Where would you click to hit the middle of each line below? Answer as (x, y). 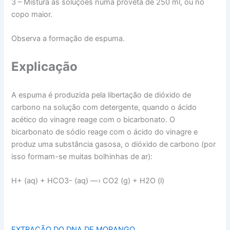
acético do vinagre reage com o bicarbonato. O (93, 119)
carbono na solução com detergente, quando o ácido (104, 107)
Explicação (45, 67)
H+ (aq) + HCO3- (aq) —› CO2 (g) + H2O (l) (88, 181)
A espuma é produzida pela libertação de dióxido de (101, 95)
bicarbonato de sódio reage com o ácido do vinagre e (105, 132)
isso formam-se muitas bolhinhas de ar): (82, 156)
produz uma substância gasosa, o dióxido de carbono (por (114, 144)
